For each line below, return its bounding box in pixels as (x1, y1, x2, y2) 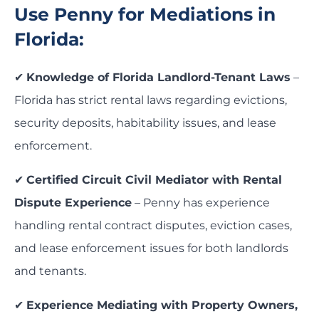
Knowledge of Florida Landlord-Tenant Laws (26, 70, 291, 85)
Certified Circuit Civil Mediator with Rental (26, 173, 282, 187)
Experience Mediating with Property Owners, (26, 298, 298, 313)
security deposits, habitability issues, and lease (14, 116, 276, 130)
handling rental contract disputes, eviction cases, (14, 219, 292, 233)
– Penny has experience (132, 196, 270, 210)
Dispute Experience (14, 196, 132, 210)
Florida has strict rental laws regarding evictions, (14, 93, 287, 108)
